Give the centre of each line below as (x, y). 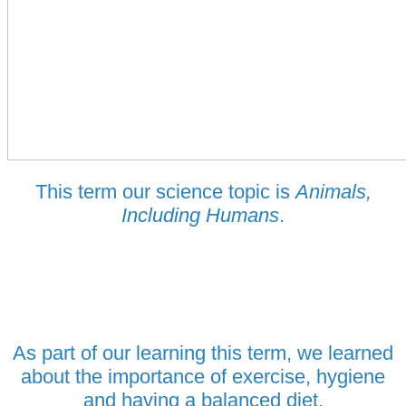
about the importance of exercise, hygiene (203, 376)
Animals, (333, 191)
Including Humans (200, 215)
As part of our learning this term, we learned (203, 353)
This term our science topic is (165, 191)
